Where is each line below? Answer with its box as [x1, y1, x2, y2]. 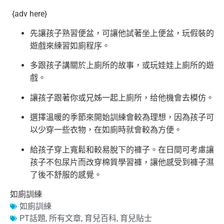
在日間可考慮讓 [158, 144, 214, 154]
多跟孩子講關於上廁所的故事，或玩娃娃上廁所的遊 [30, 60, 214, 70]
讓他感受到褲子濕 [150, 157, 214, 167]
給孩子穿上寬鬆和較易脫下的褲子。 [30, 144, 158, 154]
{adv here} [10, 8, 47, 18]
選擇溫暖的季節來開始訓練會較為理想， [30, 112, 174, 122]
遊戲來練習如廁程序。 [30, 41, 110, 51]
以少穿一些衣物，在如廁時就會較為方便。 [30, 125, 182, 135]
